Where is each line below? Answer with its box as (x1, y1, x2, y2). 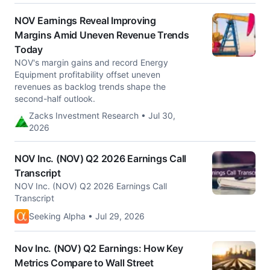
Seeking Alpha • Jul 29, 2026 (29, 211, 145, 221)
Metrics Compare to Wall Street (14, 257, 154, 269)
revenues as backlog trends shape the (14, 81, 166, 92)
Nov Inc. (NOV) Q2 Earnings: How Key (14, 242, 183, 254)
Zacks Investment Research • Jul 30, (29, 110, 175, 121)
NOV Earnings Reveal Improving (14, 14, 156, 27)
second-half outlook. (14, 93, 95, 104)
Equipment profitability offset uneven (14, 69, 160, 80)
